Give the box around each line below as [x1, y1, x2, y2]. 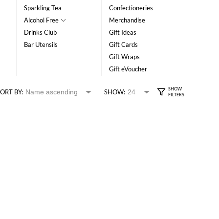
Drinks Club [24, 28, 57, 36]
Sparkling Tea [24, 4, 62, 12]
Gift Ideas [109, 28, 136, 36]
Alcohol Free [24, 16, 59, 24]
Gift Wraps [109, 53, 140, 61]
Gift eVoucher [109, 65, 147, 73]
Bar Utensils [24, 41, 58, 48]
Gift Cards [109, 41, 138, 48]
